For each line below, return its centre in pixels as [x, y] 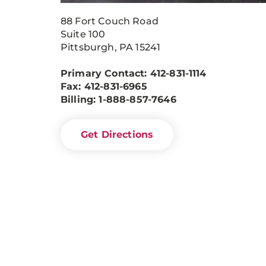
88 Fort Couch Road [110, 21]
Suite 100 [83, 34]
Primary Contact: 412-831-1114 [134, 73]
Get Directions [117, 134]
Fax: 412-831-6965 [104, 86]
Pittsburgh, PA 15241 [111, 47]
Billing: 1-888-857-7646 [118, 99]
